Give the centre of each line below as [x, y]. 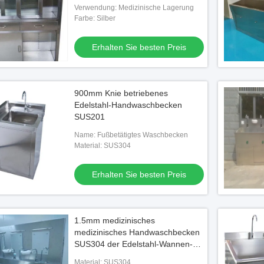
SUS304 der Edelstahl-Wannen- [133, 244]
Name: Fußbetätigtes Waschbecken [131, 135]
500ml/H [90, 256]
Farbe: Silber [95, 18]
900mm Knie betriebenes [121, 93]
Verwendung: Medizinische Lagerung [134, 8]
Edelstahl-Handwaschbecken [128, 105]
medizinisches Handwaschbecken [137, 232]
